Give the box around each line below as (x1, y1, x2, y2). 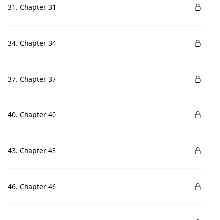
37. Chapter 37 (8, 74, 56, 83)
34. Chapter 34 (8, 38, 56, 48)
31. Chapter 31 (8, 2, 56, 12)
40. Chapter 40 (8, 110, 56, 119)
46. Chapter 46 (8, 182, 56, 191)
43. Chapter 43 (8, 146, 56, 155)
